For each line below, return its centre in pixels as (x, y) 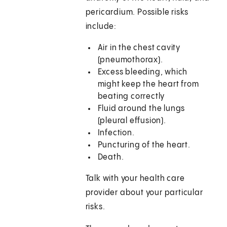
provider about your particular (144, 193)
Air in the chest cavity (139, 48)
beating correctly (131, 97)
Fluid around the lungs (141, 109)
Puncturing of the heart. (144, 145)
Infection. (116, 133)
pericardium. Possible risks (137, 13)
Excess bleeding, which (143, 72)
